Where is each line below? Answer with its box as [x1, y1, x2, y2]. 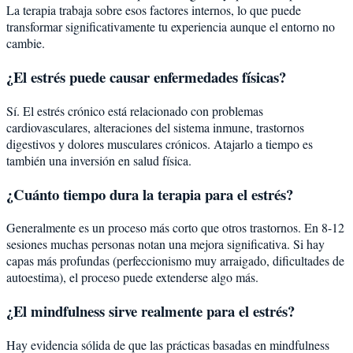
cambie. [6, 35, 45, 52]
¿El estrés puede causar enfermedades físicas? [6, 66, 286, 88]
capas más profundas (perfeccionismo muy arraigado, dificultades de [6, 252, 344, 269]
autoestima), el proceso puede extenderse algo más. [6, 269, 258, 286]
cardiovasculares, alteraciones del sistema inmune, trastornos [6, 118, 304, 136]
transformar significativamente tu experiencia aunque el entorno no [6, 18, 335, 35]
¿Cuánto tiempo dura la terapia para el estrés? [6, 183, 293, 205]
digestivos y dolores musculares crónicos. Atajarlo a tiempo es [6, 135, 313, 152]
